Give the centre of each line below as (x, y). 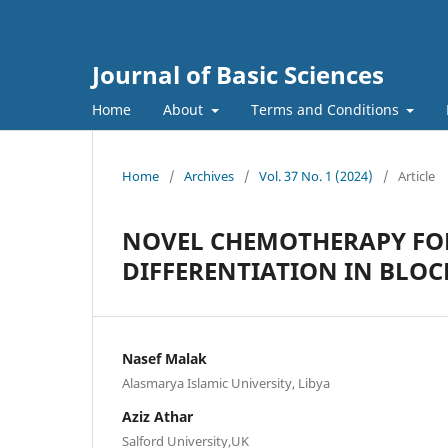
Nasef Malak (164, 358)
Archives (209, 175)
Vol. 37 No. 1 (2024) (316, 175)
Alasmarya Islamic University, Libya (226, 382)
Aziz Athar (157, 416)
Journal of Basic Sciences (238, 74)
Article (416, 175)
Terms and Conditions (326, 109)
